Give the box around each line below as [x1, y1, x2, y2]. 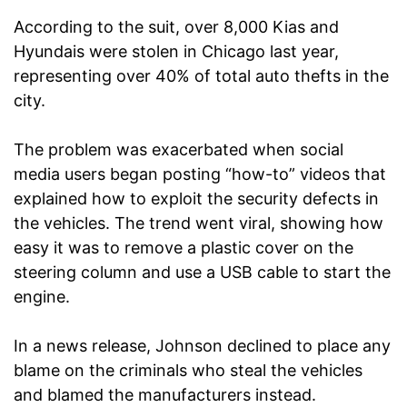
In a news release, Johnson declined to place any [14, 336, 391, 356]
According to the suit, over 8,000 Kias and [14, 17, 339, 37]
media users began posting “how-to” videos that [14, 164, 386, 184]
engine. [14, 287, 70, 307]
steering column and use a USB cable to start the [14, 263, 391, 283]
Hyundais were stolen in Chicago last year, [14, 42, 339, 62]
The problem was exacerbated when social [14, 140, 343, 160]
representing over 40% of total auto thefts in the [14, 66, 389, 86]
